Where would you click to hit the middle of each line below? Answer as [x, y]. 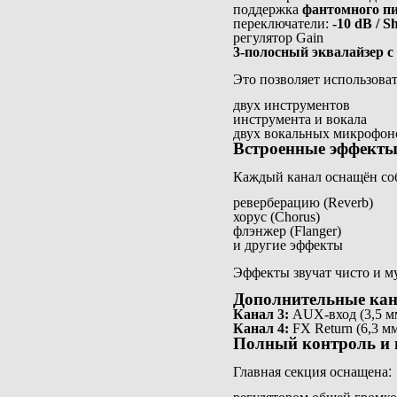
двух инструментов [291, 105]
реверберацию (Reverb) [303, 203]
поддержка [267, 10]
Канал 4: [261, 329]
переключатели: [282, 24]
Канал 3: [261, 315]
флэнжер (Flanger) [287, 231]
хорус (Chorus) [276, 217]
